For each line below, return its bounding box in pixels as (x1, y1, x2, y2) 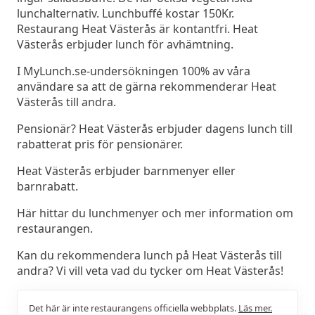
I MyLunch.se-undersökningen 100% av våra (17, 63, 250, 79)
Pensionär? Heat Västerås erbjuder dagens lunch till (17, 120, 292, 136)
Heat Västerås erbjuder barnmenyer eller (17, 162, 236, 179)
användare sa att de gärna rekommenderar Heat (17, 78, 276, 94)
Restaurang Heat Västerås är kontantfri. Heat (17, 20, 258, 37)
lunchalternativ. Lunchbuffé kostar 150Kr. (17, 5, 234, 21)
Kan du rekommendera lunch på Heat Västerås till (17, 247, 282, 263)
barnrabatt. (17, 178, 78, 194)
